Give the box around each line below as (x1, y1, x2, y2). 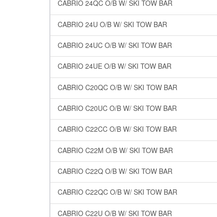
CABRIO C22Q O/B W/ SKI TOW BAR (58, 166, 172, 176)
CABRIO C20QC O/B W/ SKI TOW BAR (58, 82, 177, 92)
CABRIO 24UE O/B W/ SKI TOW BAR (58, 61, 171, 71)
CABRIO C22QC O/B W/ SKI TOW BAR (58, 187, 177, 197)
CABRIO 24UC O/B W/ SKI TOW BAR (58, 40, 172, 50)
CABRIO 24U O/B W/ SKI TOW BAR (58, 19, 167, 29)
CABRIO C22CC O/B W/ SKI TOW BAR (58, 124, 177, 134)
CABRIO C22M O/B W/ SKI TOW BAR (58, 145, 173, 155)
